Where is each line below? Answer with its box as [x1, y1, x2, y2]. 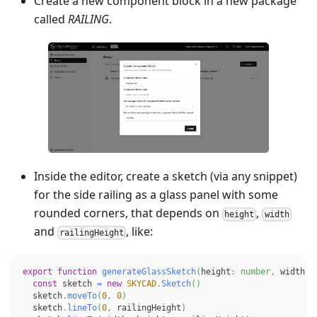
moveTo [67, 291, 97, 301]
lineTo [67, 303, 97, 313]
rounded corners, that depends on [34, 205, 222, 221]
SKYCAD [127, 279, 156, 289]
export [23, 267, 52, 277]
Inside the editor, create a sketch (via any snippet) [34, 168, 297, 184]
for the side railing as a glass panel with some [34, 187, 278, 202]
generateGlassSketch [102, 267, 196, 277]
